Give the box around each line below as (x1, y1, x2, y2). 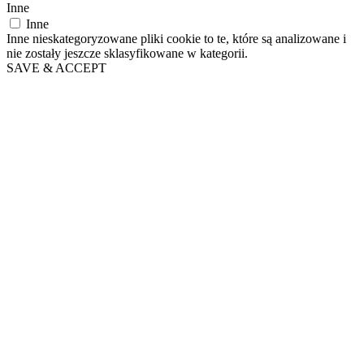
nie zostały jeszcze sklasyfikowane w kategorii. (6, 45, 248, 60)
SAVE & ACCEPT (6, 60, 106, 75)
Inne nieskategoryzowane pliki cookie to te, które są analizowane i (6, 31, 346, 45)
